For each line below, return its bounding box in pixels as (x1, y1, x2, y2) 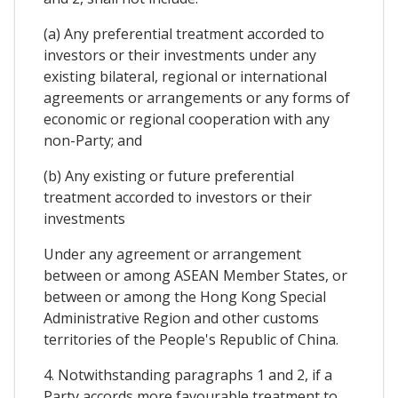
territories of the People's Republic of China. (44, 330, 338, 350)
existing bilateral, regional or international (44, 67, 327, 87)
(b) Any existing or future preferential (44, 166, 294, 187)
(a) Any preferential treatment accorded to (44, 24, 324, 44)
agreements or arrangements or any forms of (44, 88, 350, 108)
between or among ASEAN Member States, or (44, 266, 347, 286)
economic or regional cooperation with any (44, 109, 330, 130)
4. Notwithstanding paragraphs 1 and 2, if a (44, 365, 332, 386)
